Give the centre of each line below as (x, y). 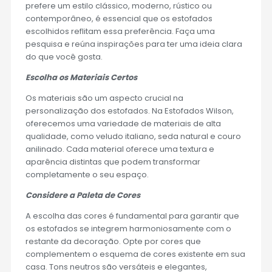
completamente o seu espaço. (88, 175)
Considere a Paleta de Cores (83, 195)
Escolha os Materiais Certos (81, 78)
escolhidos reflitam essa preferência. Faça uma (120, 32)
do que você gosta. (65, 57)
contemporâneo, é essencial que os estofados (119, 19)
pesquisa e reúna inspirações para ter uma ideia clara (134, 44)
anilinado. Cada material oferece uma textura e (120, 149)
